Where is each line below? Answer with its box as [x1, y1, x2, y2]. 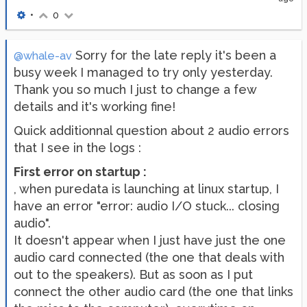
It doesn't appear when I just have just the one [14, 232, 286, 247]
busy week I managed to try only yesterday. [14, 64, 273, 79]
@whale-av [14, 49, 72, 62]
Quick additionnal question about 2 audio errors [14, 123, 289, 138]
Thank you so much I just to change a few [14, 82, 256, 97]
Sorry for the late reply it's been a [72, 47, 276, 62]
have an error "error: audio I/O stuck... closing [14, 198, 280, 213]
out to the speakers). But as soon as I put [14, 267, 253, 282]
